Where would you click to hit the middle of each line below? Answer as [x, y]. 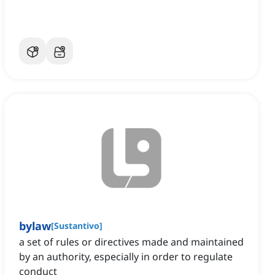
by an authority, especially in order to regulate [126, 257]
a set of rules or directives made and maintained [131, 242]
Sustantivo [77, 226]
